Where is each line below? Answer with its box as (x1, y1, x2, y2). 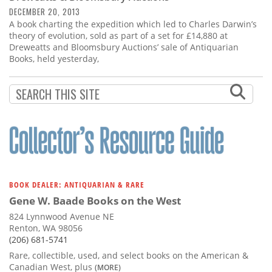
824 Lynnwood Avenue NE (9, 211, 114, 223)
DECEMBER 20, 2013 (9, 5, 80, 18)
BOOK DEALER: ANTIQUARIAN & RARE (9, 179, 144, 191)
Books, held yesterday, (9, 53, 99, 65)
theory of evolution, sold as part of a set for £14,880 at (9, 30, 228, 42)
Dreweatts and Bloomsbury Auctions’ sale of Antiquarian (9, 41, 239, 53)
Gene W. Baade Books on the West (9, 194, 181, 208)
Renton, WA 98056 (9, 222, 83, 234)
